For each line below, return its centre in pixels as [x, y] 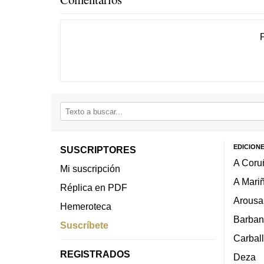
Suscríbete [84, 225]
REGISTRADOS [95, 254]
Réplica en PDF [94, 188]
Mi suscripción [90, 169]
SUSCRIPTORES [98, 150]
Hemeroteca [86, 207]
